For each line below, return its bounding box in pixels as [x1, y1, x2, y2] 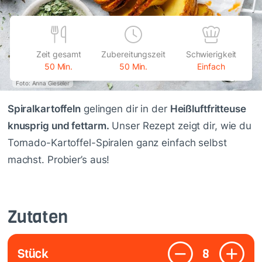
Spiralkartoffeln [7, 102, 81, 115]
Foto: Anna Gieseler [16, 79, 70, 87]
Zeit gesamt [36, 50, 81, 60]
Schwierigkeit [185, 50, 237, 60]
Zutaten [7, 205, 68, 229]
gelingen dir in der [81, 102, 170, 115]
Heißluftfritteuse [170, 102, 246, 115]
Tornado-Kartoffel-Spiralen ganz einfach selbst [7, 136, 227, 149]
